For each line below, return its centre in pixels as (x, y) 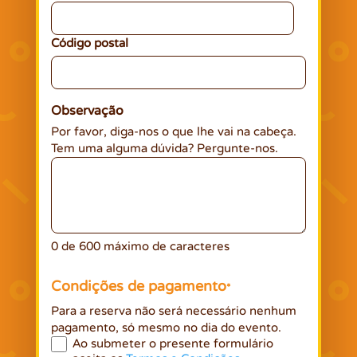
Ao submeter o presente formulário (173, 343)
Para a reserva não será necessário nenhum (173, 310)
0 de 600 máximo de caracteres (140, 246)
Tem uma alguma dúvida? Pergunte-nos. (164, 148)
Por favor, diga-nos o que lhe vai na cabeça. (173, 131)
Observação (87, 110)
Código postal (89, 43)
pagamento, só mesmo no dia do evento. (166, 327)
